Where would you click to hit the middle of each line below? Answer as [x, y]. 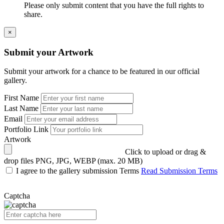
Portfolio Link [26, 129]
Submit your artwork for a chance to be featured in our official [102, 71]
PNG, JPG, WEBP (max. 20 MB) [89, 161]
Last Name [21, 108]
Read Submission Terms [179, 171]
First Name [21, 98]
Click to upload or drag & [165, 152]
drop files [19, 161]
